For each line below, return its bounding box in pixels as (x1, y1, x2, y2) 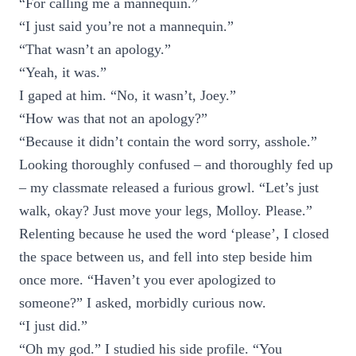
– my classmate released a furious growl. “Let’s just (19, 180, 319, 195)
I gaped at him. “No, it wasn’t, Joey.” (19, 87, 236, 103)
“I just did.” (19, 318, 87, 334)
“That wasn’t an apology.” (19, 41, 171, 57)
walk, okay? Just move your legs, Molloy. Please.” (19, 203, 312, 219)
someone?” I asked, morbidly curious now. (19, 295, 266, 311)
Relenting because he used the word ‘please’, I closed (19, 226, 329, 242)
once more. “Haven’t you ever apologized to (19, 272, 276, 288)
